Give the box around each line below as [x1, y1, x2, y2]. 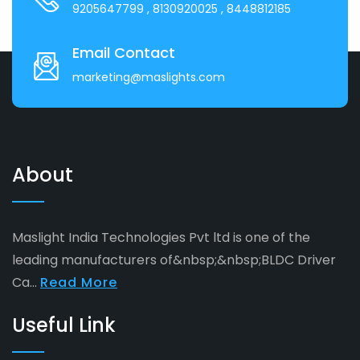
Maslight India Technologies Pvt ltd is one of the [12, 228, 310, 247]
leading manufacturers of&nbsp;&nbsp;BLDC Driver [12, 251, 336, 269]
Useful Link [12, 312, 116, 338]
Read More [40, 273, 117, 292]
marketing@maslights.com [72, 69, 225, 85]
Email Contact [72, 43, 175, 63]
